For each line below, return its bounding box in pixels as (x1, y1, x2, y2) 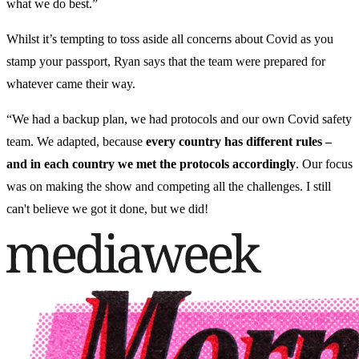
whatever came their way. (6, 77, 135, 91)
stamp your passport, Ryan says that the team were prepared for (6, 54, 325, 69)
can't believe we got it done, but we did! (6, 202, 208, 216)
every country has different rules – (146, 135, 332, 149)
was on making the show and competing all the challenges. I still (6, 179, 331, 194)
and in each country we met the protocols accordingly (6, 157, 296, 171)
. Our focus (296, 157, 353, 171)
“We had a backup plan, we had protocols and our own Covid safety (6, 112, 352, 127)
